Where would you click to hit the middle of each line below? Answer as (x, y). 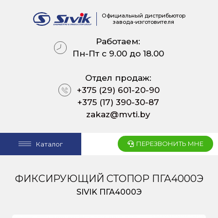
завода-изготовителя (143, 22)
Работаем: (118, 41)
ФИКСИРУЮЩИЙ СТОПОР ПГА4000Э (109, 178)
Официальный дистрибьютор (143, 15)
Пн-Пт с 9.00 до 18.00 (118, 53)
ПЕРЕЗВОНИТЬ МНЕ (170, 144)
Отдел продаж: (118, 78)
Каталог (49, 144)
